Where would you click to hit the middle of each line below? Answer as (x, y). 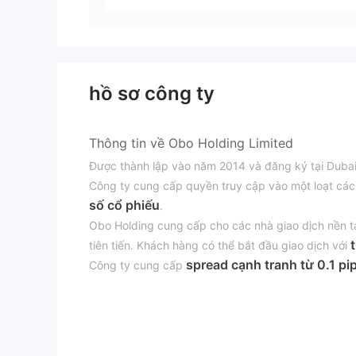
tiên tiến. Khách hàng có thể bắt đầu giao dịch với (220, 246)
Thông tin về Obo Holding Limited (191, 143)
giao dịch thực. (128, 285)
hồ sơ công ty (152, 94)
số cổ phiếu (124, 205)
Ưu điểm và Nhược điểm (163, 319)
